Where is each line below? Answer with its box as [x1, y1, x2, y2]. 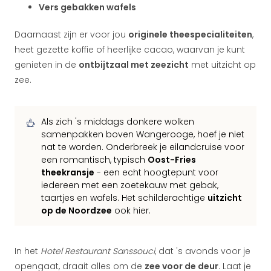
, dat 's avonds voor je [155, 245, 250, 257]
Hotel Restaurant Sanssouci [41, 245, 155, 257]
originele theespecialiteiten [128, 28, 252, 41]
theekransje [41, 166, 94, 178]
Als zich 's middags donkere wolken [41, 116, 194, 128]
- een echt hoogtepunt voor [94, 166, 218, 178]
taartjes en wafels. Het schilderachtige [41, 192, 207, 204]
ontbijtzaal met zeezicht [79, 59, 189, 71]
